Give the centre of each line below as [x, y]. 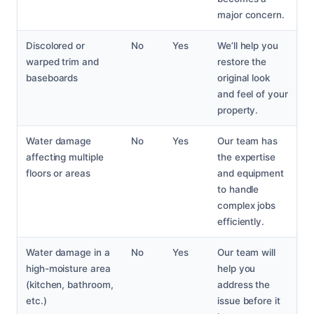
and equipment [251, 173]
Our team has [248, 141]
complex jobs [247, 206]
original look [244, 78]
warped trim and [62, 62]
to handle [238, 190]
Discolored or [55, 46]
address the [244, 285]
